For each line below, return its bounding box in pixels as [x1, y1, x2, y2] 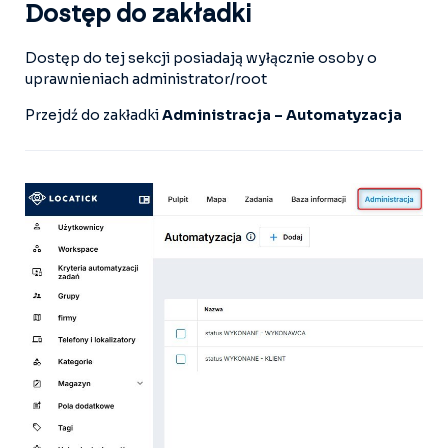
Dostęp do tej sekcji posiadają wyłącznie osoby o [25, 49, 377, 67]
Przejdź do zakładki [25, 106, 159, 124]
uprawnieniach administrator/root [25, 70, 267, 88]
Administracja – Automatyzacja [159, 106, 402, 124]
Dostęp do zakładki [25, 3, 251, 27]
